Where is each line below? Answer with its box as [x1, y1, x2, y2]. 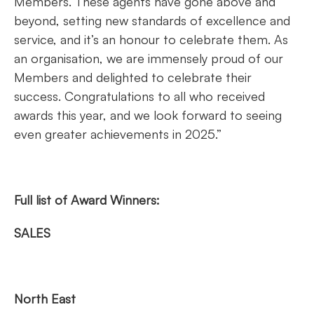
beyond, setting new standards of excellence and [14, 12, 290, 28]
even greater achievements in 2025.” [14, 125, 221, 142]
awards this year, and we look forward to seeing [14, 107, 282, 123]
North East [14, 290, 76, 306]
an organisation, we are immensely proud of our [14, 50, 283, 66]
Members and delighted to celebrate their [14, 69, 252, 85]
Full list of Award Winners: [14, 191, 160, 207]
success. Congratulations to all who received [14, 88, 265, 104]
